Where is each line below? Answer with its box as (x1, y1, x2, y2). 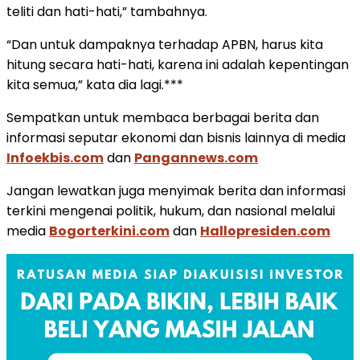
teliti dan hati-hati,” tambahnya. (6, 2, 207, 21)
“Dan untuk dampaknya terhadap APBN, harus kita (6, 35, 323, 54)
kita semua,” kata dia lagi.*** (6, 75, 183, 94)
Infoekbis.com (6, 148, 104, 167)
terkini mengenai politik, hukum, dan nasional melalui (6, 201, 335, 220)
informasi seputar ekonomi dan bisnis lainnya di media (6, 128, 346, 147)
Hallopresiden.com (200, 221, 330, 240)
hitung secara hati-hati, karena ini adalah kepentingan (6, 55, 349, 74)
